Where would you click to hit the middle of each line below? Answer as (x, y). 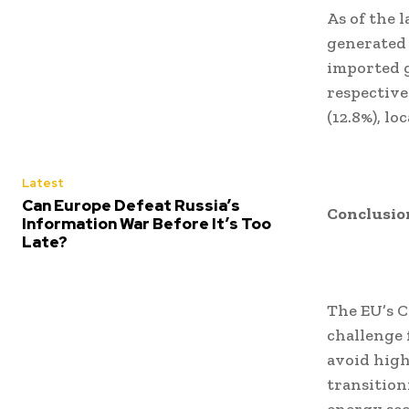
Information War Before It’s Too (147, 224)
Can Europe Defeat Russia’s (131, 205)
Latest (43, 183)
